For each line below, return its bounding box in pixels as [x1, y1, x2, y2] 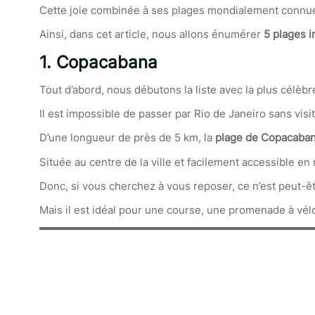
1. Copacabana [39, 51, 157, 72]
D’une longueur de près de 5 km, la [39, 131, 212, 145]
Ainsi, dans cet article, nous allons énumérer [39, 27, 264, 41]
